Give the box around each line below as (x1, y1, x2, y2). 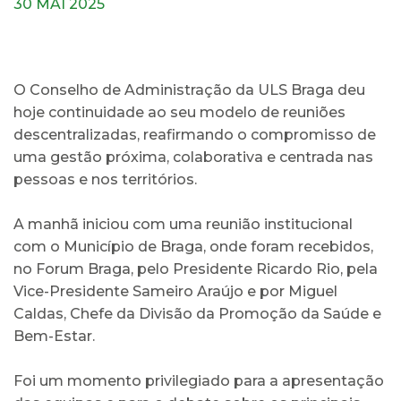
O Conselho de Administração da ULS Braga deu (13, 81, 365, 98)
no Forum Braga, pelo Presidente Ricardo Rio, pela (13, 260, 378, 277)
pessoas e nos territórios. (13, 170, 197, 188)
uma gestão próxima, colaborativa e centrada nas (13, 148, 373, 166)
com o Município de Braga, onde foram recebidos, (13, 237, 373, 255)
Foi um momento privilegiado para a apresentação (13, 371, 384, 389)
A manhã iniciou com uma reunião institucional (13, 215, 353, 233)
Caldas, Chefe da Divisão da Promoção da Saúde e (13, 304, 381, 322)
